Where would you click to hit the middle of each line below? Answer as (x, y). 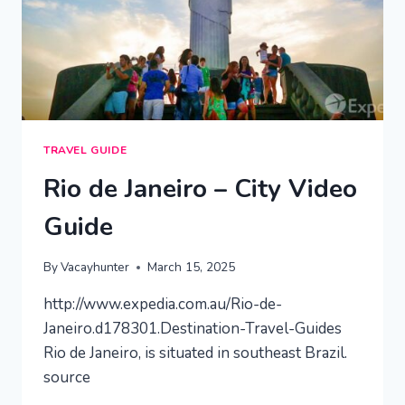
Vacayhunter (95, 268)
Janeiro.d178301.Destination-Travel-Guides (193, 329)
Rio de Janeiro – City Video (200, 188)
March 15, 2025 (192, 268)
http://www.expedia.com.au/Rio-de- (163, 305)
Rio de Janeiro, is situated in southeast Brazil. (195, 353)
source (67, 378)
